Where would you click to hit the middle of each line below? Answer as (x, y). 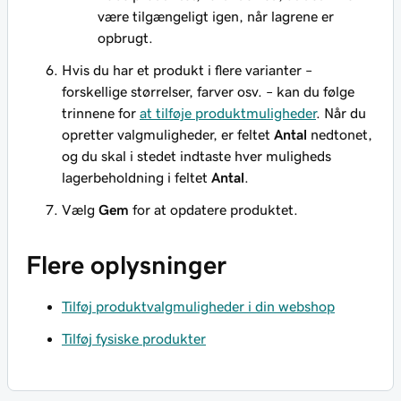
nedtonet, (340, 134)
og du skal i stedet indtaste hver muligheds (196, 156)
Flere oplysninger (126, 265)
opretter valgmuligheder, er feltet (168, 134)
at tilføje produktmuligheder (228, 113)
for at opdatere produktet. (213, 209)
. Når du (341, 113)
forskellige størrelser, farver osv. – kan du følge (208, 91)
